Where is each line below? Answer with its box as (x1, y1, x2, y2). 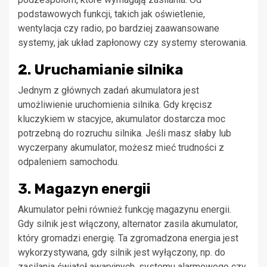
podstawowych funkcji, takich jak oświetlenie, (18, 8, 205, 20)
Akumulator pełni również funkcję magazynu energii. (18, 203, 231, 215)
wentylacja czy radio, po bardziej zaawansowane (18, 22, 219, 34)
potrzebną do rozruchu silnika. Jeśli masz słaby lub (18, 127, 231, 139)
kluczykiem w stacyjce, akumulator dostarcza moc (18, 113, 225, 125)
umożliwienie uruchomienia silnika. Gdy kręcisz (18, 98, 212, 110)
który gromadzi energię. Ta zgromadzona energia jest (18, 232, 238, 244)
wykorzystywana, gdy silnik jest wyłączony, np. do (18, 246, 225, 258)
